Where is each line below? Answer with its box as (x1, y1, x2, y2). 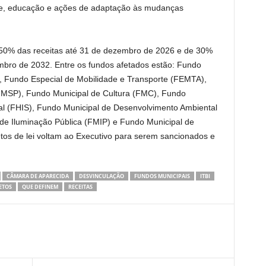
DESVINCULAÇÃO (78, 172, 124, 180)
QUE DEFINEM (21, 182, 58, 191)
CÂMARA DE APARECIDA (6, 172, 69, 180)
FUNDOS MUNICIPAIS (134, 172, 190, 180)
